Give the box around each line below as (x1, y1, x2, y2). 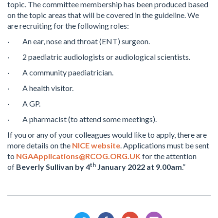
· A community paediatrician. (7, 68, 113, 77)
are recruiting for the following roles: (7, 21, 129, 30)
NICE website (72, 141, 120, 150)
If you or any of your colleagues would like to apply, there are (7, 130, 207, 139)
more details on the (7, 141, 72, 150)
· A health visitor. (7, 83, 73, 92)
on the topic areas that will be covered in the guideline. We (7, 10, 199, 19)
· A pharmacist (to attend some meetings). (7, 114, 157, 124)
